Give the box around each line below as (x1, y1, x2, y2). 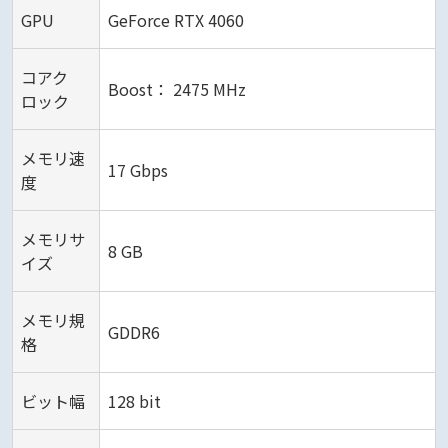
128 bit (108, 388, 161, 413)
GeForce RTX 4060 (108, 7, 244, 32)
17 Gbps (108, 157, 168, 182)
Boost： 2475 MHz (108, 76, 246, 101)
